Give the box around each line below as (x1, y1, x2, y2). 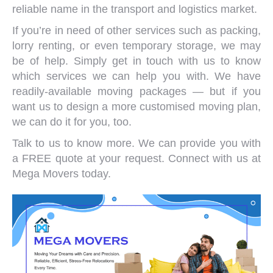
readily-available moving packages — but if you (12, 85, 261, 97)
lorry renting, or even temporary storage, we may (12, 39, 261, 52)
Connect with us (168, 152, 248, 165)
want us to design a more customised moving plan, (12, 100, 261, 113)
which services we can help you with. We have (12, 69, 261, 82)
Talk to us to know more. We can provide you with (12, 136, 261, 149)
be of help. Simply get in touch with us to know (12, 54, 261, 67)
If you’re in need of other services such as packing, (12, 24, 261, 37)
